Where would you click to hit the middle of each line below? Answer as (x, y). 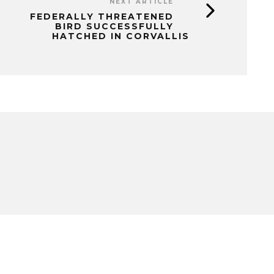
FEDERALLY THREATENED (102, 17)
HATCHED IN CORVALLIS (121, 36)
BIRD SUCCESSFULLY (114, 26)
